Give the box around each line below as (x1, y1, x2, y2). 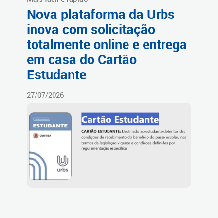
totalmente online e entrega (27, 35, 187, 53)
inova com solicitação (27, 20, 155, 38)
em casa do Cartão (27, 50, 137, 68)
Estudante (27, 65, 86, 83)
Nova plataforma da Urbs (27, 5, 175, 23)
